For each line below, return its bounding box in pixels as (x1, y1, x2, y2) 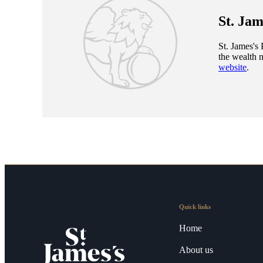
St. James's (218, 41, 258, 52)
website (218, 62, 247, 73)
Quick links (179, 203, 211, 211)
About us (179, 245, 213, 255)
